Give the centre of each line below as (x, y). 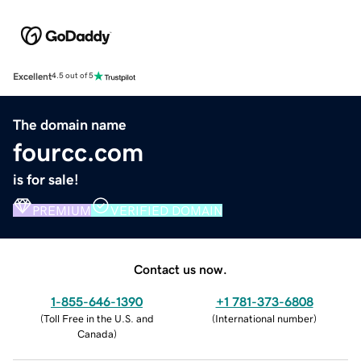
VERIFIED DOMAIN (166, 210)
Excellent (32, 76)
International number (264, 318)
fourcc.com (78, 152)
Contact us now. (180, 269)
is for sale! (46, 179)
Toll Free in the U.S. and (98, 318)
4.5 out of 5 (73, 76)
